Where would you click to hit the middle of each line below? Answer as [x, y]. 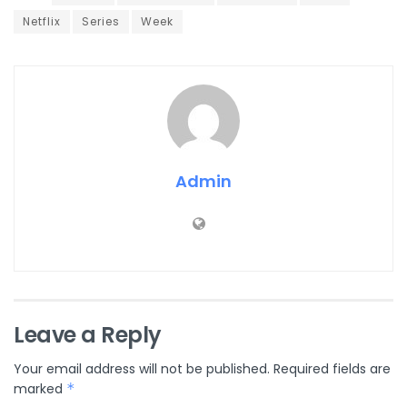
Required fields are [332, 369]
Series [101, 22]
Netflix [42, 22]
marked [40, 389]
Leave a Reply [88, 335]
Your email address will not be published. [142, 369]
